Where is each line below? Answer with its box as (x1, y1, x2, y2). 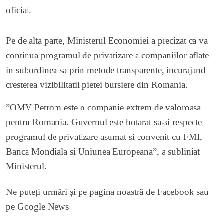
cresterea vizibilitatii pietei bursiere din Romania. (6, 79, 188, 90)
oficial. (6, 4, 31, 15)
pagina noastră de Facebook (89, 186, 194, 197)
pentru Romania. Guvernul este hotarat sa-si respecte (6, 116, 202, 127)
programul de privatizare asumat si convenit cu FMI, (6, 131, 202, 142)
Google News (17, 201, 69, 212)
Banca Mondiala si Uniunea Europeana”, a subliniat (6, 146, 200, 157)
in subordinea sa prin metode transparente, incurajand (6, 64, 206, 75)
